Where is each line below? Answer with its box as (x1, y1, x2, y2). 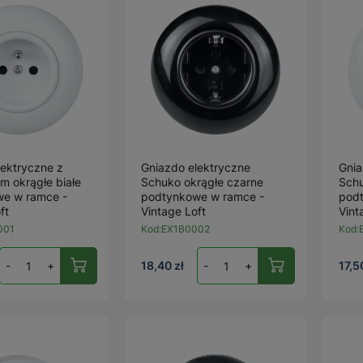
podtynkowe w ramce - (141, 190, 265, 203)
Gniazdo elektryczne (141, 160, 251, 174)
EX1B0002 (161, 223, 211, 235)
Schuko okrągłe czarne (141, 175, 264, 189)
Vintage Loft (141, 204, 207, 218)
